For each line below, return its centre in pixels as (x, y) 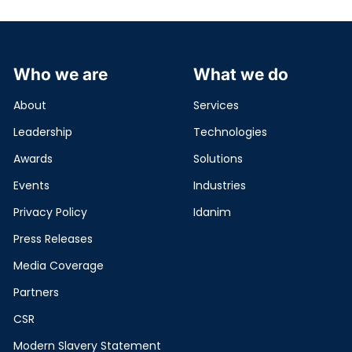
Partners (36, 292)
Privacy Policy (50, 212)
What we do (241, 74)
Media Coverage (59, 266)
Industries (220, 185)
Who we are (60, 74)
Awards (33, 159)
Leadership (43, 132)
